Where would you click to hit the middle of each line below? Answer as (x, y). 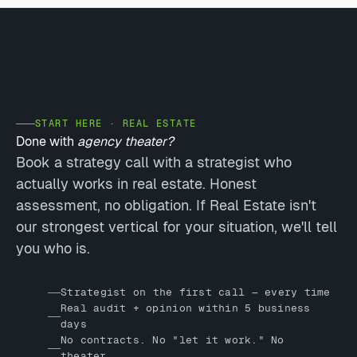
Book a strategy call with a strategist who (154, 162)
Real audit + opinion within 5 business (185, 308)
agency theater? (126, 141)
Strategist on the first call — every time (196, 292)
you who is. (53, 248)
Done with (47, 141)
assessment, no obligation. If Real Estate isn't (166, 205)
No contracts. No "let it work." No (172, 340)
